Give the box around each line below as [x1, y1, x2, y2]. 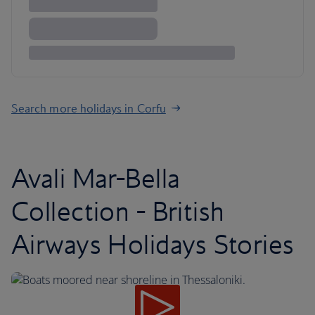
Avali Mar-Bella [11, 162, 181, 195]
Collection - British [11, 195, 225, 228]
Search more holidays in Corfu [11, 101, 166, 116]
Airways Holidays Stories [11, 228, 295, 261]
